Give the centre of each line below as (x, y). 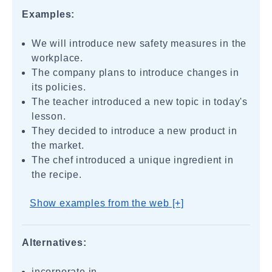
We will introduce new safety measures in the (139, 43)
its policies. (59, 87)
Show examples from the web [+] (107, 203)
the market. (58, 145)
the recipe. (57, 175)
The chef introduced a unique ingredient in (133, 160)
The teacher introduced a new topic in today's (140, 102)
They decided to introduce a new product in (134, 131)
